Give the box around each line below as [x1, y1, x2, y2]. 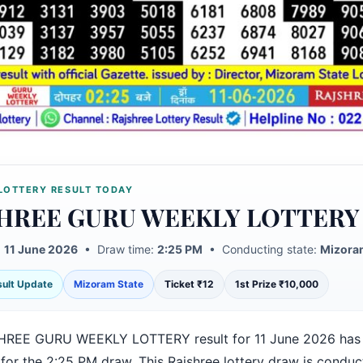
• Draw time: [77, 242, 157, 257]
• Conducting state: [202, 242, 320, 257]
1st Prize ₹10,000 [234, 278, 318, 291]
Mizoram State [73, 278, 143, 291]
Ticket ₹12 [164, 278, 214, 291]
